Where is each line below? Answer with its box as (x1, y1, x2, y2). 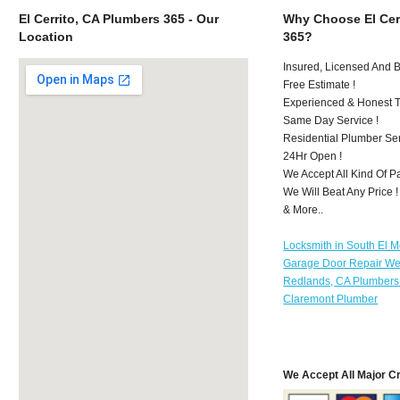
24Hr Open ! (283, 149, 343, 162)
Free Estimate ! (283, 78, 356, 91)
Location (18, 29, 73, 44)
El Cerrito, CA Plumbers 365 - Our (18, 11, 219, 26)
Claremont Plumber (283, 292, 379, 305)
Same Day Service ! (283, 113, 379, 127)
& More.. (283, 203, 324, 216)
